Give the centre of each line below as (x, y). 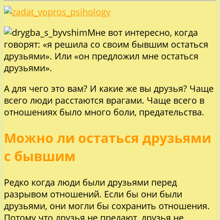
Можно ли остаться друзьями (108, 138)
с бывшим (40, 156)
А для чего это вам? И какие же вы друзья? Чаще (109, 89)
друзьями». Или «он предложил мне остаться (101, 56)
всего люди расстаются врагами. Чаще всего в (104, 100)
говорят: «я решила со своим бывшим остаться (106, 44)
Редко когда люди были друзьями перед (90, 182)
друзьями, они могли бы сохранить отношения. (107, 206)
